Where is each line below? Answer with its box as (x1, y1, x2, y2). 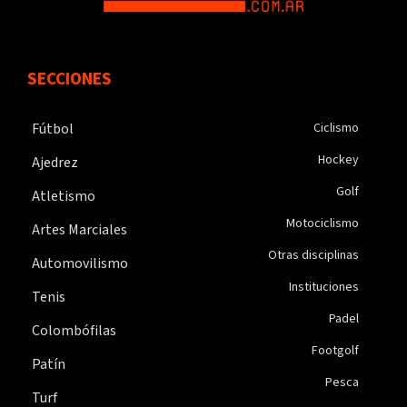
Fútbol (32, 118, 74, 139)
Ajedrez (32, 152, 78, 173)
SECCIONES (27, 65, 112, 92)
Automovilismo (32, 253, 128, 273)
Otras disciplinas (267, 245, 359, 264)
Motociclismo (285, 213, 359, 233)
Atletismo (32, 185, 95, 206)
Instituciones (288, 277, 359, 296)
